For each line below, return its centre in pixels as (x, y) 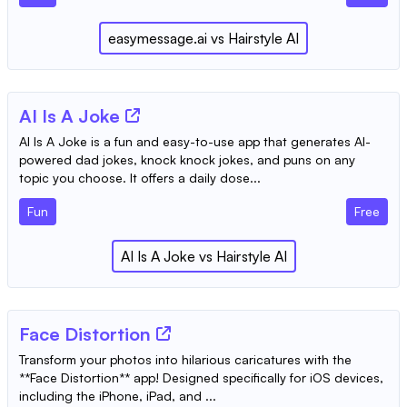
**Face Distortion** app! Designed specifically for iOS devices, (201, 378)
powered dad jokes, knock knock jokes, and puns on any (187, 160)
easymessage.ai (158, 39)
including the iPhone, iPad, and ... (118, 396)
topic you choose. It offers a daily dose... (140, 178)
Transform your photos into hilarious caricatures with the (185, 360)
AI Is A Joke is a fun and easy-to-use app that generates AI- (195, 142)
